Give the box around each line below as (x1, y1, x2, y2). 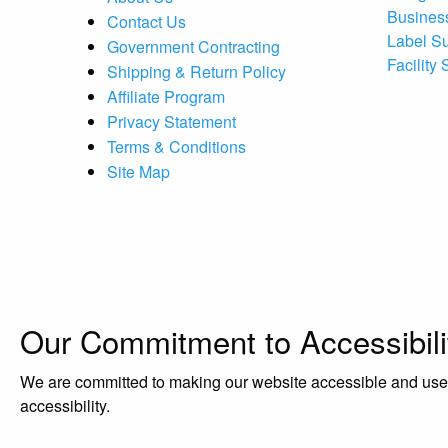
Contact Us (107, 10, 186, 33)
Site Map (107, 160, 170, 183)
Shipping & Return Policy (107, 60, 286, 83)
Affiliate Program (107, 85, 225, 108)
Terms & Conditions (107, 135, 246, 158)
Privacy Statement (107, 110, 236, 133)
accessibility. (20, 394, 110, 418)
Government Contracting (107, 35, 280, 58)
